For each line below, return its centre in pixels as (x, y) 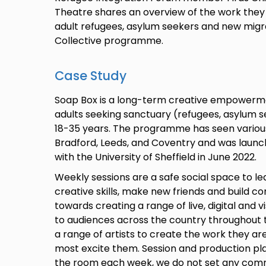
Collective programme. (109, 41)
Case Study (91, 76)
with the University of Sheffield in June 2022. (156, 157)
